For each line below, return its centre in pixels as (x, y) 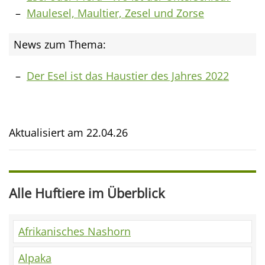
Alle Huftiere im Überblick (87, 193)
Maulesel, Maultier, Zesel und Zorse (115, 13)
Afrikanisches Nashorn (75, 231)
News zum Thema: (60, 44)
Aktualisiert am (48, 132)
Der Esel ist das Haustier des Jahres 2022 (128, 76)
